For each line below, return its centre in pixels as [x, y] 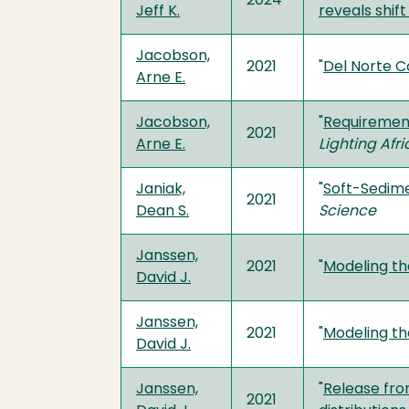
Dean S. [163, 211]
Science [347, 211]
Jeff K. [158, 11]
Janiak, [161, 189]
